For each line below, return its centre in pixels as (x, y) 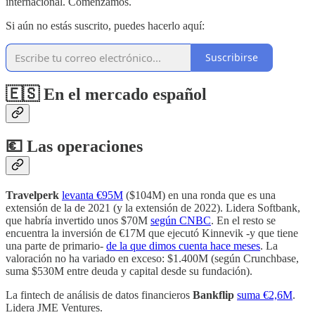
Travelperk (32, 195)
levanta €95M (92, 195)
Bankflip (213, 295)
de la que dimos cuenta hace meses (183, 246)
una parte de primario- (56, 246)
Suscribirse (232, 58)
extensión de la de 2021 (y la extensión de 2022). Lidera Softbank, (153, 208)
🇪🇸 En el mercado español (106, 95)
